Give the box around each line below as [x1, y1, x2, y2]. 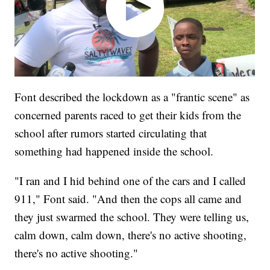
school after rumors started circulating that [14, 125, 207, 141]
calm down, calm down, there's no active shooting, [14, 227, 247, 243]
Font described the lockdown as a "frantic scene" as [14, 89, 250, 105]
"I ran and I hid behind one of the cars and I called [14, 173, 246, 189]
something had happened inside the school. [14, 143, 214, 159]
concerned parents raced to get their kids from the [14, 107, 242, 123]
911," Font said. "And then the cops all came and [14, 191, 242, 207]
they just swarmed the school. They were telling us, [14, 209, 250, 225]
